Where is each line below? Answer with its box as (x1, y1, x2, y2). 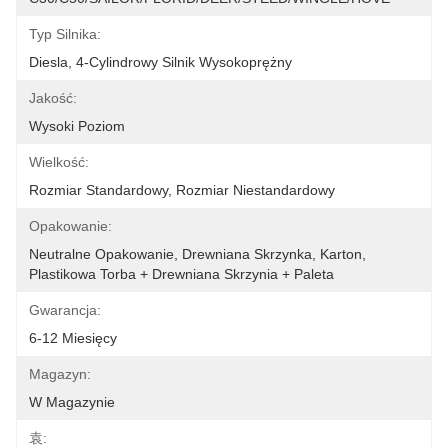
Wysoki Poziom (29, 118, 125, 134)
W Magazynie (29, 394, 115, 410)
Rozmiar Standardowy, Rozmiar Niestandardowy (29, 182, 335, 198)
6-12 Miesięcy (29, 330, 117, 346)
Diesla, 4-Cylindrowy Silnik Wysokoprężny (29, 54, 292, 70)
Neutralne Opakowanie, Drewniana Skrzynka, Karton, (29, 246, 366, 262)
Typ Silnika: (29, 26, 101, 42)
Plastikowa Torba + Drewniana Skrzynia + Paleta (29, 266, 334, 282)
